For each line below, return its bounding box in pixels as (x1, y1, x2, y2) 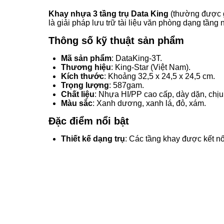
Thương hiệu (61, 62, 111, 71)
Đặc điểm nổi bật (48, 115, 129, 126)
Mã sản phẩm (61, 53, 111, 62)
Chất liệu (61, 89, 94, 98)
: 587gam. (109, 80, 144, 89)
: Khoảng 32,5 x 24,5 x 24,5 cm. (104, 71, 215, 80)
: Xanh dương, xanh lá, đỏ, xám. (92, 98, 206, 107)
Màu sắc (61, 98, 92, 107)
